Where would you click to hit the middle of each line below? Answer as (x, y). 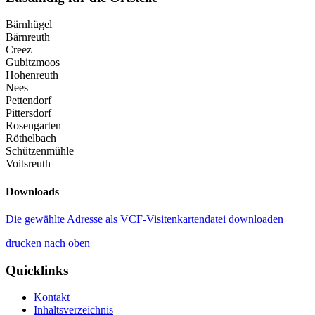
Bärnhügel (29, 25)
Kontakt (52, 297)
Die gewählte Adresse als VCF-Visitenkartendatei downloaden (144, 219)
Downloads (32, 191)
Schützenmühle (40, 151)
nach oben (67, 243)
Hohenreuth (32, 75)
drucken (24, 243)
